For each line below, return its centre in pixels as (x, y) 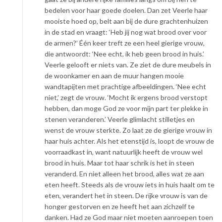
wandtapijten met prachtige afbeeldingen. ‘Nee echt (125, 87)
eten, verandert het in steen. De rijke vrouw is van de (126, 196)
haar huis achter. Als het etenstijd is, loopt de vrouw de (129, 141)
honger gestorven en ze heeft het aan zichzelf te (120, 207)
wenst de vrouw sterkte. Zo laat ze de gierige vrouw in (128, 130)
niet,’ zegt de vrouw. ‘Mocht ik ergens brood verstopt (126, 98)
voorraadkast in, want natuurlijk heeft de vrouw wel (124, 152)
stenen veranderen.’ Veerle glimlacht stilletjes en (120, 119)
